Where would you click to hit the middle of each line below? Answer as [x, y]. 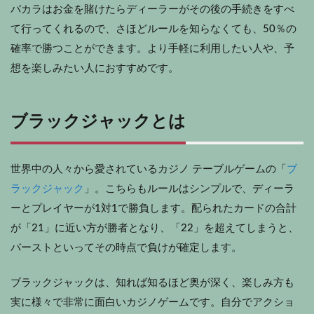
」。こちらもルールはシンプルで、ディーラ [189, 189]
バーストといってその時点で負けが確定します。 [126, 247]
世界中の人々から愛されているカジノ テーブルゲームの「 [149, 169]
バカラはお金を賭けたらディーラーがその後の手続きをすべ [152, 9]
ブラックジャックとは [98, 122]
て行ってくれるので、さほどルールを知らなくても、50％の [153, 29]
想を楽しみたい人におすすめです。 [95, 68]
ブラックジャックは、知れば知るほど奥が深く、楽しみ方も [152, 282]
